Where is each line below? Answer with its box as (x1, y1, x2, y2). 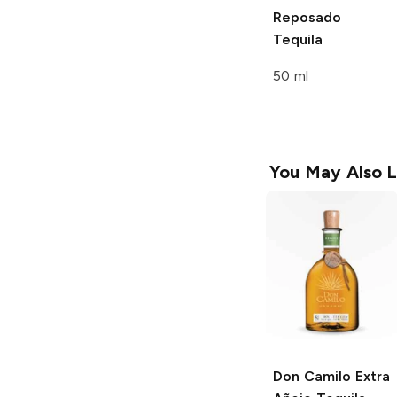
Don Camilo (273, 367, 351, 385)
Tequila (273, 30, 323, 48)
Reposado (273, 8, 341, 26)
